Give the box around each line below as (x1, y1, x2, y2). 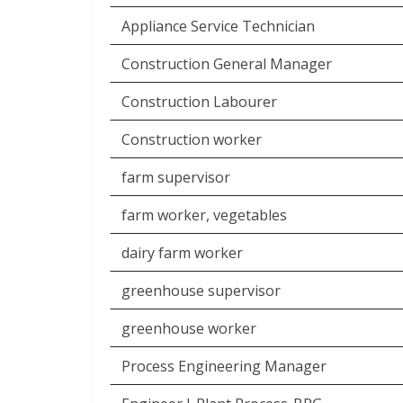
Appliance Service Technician (121, 16, 315, 36)
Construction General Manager (121, 54, 332, 74)
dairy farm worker (121, 243, 243, 263)
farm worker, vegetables (121, 205, 287, 225)
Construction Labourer (121, 92, 277, 112)
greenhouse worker (121, 318, 256, 338)
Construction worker (121, 130, 262, 149)
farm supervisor (121, 167, 230, 187)
